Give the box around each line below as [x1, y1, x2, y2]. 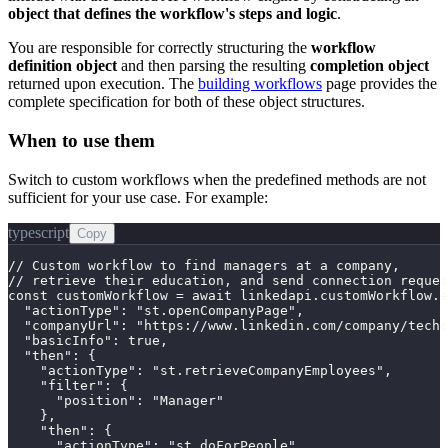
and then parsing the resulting [117, 57, 310, 75]
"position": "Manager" [8, 392, 224, 408]
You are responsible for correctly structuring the [8, 39, 311, 57]
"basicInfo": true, [8, 332, 168, 348]
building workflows [198, 75, 322, 93]
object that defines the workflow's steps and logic [8, 5, 337, 23]
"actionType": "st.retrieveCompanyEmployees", [8, 362, 392, 378]
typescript [8, 223, 69, 241]
